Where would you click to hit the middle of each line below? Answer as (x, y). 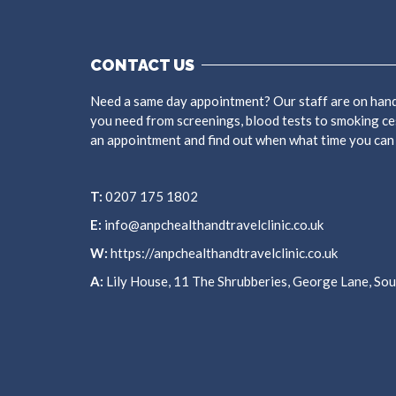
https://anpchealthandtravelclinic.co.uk (223, 252)
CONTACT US (142, 65)
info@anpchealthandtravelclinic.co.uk (213, 224)
